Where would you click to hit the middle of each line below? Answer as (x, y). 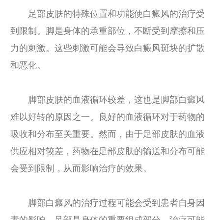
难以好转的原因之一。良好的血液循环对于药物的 (108, 117)
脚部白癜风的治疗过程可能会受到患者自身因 (108, 203)
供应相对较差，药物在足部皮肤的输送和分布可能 (108, 151)
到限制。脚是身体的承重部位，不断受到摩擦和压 (108, 31)
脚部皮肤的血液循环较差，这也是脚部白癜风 (108, 100)
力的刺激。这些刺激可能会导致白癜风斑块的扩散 (108, 48)
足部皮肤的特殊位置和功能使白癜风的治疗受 (108, 14)
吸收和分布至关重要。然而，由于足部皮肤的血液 (108, 134)
